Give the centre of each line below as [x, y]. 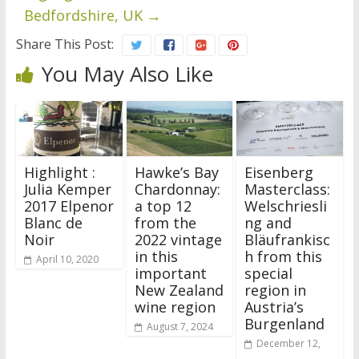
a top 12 [163, 206]
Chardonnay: [177, 190]
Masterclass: [288, 190]
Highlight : [59, 173]
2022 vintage [178, 240]
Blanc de [53, 223]
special [269, 274]
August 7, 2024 [179, 327]
